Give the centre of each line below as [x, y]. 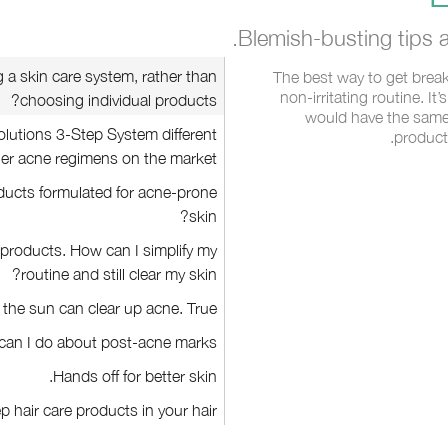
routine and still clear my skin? [119, 274]
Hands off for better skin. [135, 376]
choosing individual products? [118, 100]
